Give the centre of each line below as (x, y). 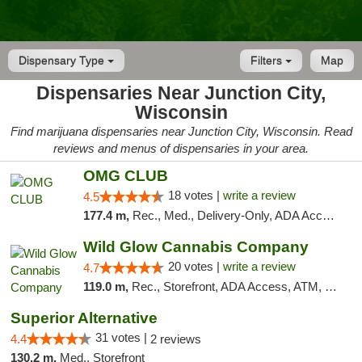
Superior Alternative (84, 318)
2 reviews (176, 339)
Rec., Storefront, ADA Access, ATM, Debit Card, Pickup (228, 286)
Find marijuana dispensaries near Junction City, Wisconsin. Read (181, 131)
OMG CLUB (125, 176)
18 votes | (195, 195)
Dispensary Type (63, 61)
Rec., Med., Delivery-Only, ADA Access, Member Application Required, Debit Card (227, 215)
